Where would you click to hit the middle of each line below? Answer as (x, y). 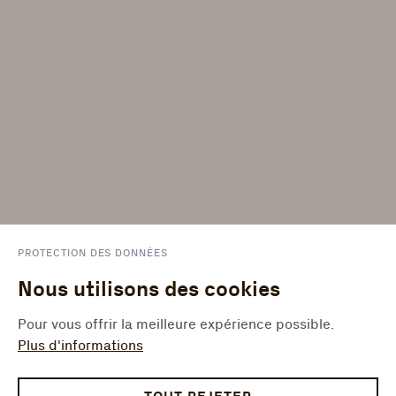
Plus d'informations (80, 346)
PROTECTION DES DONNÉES (93, 253)
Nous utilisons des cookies (149, 289)
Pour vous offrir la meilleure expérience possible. (176, 324)
